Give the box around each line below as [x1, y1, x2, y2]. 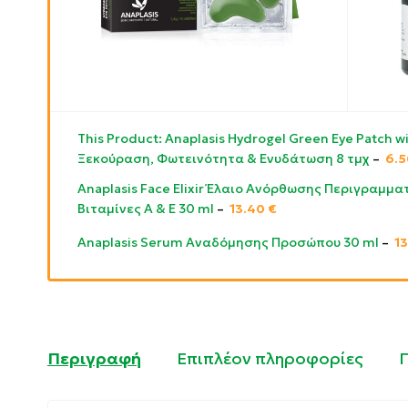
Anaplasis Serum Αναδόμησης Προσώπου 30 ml [77, 234, 382, 250]
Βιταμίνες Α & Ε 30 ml [77, 200, 217, 217]
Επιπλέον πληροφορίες [177, 348, 363, 369]
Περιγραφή [47, 348, 141, 369]
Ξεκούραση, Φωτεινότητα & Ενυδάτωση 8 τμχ [77, 150, 372, 167]
